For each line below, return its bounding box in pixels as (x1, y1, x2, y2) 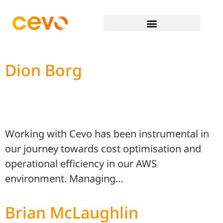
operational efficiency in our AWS (5, 157, 157, 171)
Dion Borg (5, 59, 82, 81)
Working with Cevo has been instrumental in (5, 127, 209, 141)
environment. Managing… (5, 172, 123, 186)
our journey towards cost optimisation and (5, 142, 201, 156)
